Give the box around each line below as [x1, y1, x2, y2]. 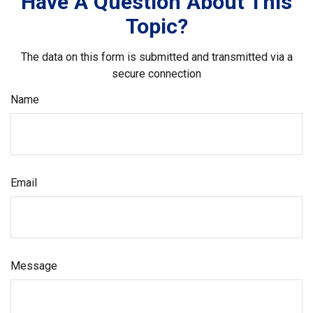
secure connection [112, 67, 201, 80]
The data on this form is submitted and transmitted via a [20, 50, 293, 64]
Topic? [125, 14, 188, 38]
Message [10, 259, 57, 272]
